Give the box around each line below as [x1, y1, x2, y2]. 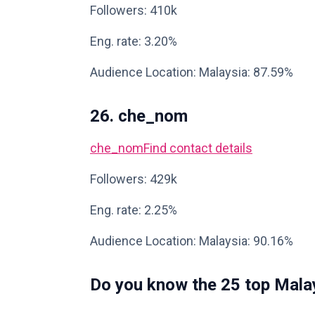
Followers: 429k [90, 172, 177, 186]
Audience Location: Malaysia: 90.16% [90, 233, 293, 248]
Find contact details [143, 141, 252, 155]
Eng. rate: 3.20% [90, 34, 177, 49]
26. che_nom [90, 106, 188, 126]
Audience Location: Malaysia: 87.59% [90, 65, 293, 79]
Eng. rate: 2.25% [90, 202, 177, 217]
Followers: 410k [90, 3, 177, 18]
